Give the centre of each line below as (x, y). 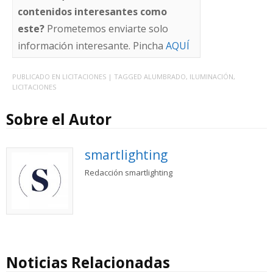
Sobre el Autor (59, 119)
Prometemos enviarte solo (107, 28)
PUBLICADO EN (37, 77)
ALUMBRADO (165, 77)
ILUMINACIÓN (211, 77)
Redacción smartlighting (128, 173)
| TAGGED (126, 77)
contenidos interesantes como (92, 11)
